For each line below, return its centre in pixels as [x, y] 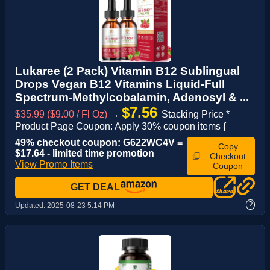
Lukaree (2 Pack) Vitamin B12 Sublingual [127, 71]
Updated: [31, 206]
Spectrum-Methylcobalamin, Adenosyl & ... [132, 98]
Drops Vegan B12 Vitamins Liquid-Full [120, 84]
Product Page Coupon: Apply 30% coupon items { [121, 127]
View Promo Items [54, 165]
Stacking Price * [196, 115]
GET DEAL [95, 187]
